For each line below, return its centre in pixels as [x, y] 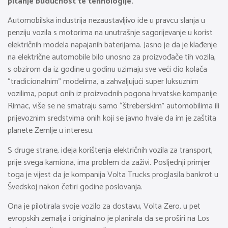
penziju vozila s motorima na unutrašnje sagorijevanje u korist [110, 33]
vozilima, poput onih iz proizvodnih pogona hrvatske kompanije [112, 94]
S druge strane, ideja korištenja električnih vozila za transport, [110, 150]
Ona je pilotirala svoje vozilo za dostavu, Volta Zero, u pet [104, 207]
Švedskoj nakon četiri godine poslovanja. [75, 187]
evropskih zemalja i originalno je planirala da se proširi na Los [109, 219]
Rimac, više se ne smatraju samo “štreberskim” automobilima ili [113, 106]
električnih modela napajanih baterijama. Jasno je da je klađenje [112, 45]
